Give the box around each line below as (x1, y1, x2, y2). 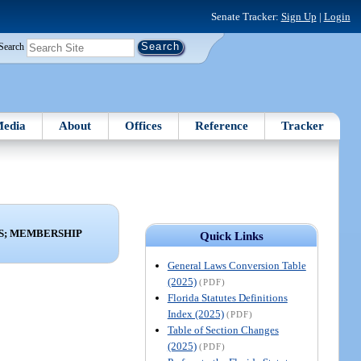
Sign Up (280, 10, 317, 23)
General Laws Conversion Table (167, 259, 306, 272)
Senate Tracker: (210, 10, 281, 23)
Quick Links (199, 229, 263, 243)
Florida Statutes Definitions (167, 291, 288, 304)
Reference (195, 118, 249, 132)
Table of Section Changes (167, 323, 279, 336)
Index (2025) (167, 307, 224, 320)
